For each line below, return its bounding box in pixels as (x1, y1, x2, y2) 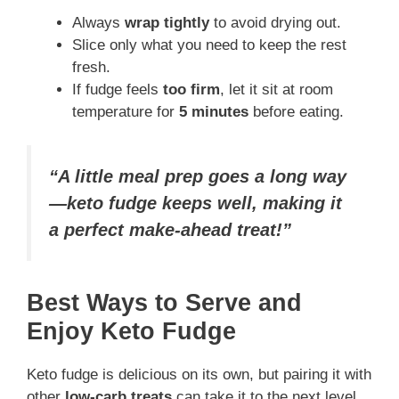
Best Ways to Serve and (27, 289, 302, 316)
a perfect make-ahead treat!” (49, 220, 291, 240)
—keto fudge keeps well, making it (49, 193, 342, 214)
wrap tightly (125, 13, 209, 31)
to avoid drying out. (209, 13, 341, 31)
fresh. (72, 58, 110, 76)
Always (72, 13, 125, 31)
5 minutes (179, 102, 248, 120)
